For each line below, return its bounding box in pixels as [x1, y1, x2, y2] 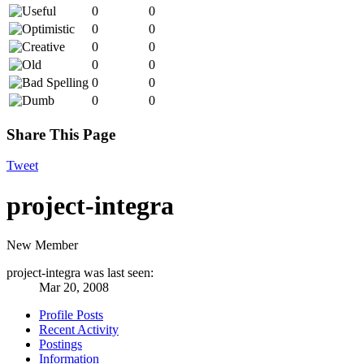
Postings [39, 337, 82, 352]
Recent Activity [39, 323, 119, 337]
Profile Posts [39, 308, 103, 323]
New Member [6, 238, 78, 253]
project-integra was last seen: [6, 266, 154, 280]
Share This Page [6, 125, 115, 143]
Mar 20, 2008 [39, 280, 109, 295]
